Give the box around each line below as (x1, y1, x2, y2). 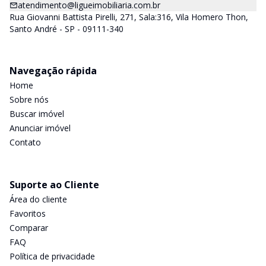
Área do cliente (9, 194, 67, 205)
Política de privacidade (9, 251, 95, 262)
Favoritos (9, 208, 46, 219)
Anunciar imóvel (9, 122, 71, 134)
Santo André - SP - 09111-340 (9, 23, 123, 34)
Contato (9, 137, 41, 148)
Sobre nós (9, 94, 49, 105)
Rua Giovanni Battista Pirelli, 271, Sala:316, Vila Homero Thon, (9, 11, 248, 23)
